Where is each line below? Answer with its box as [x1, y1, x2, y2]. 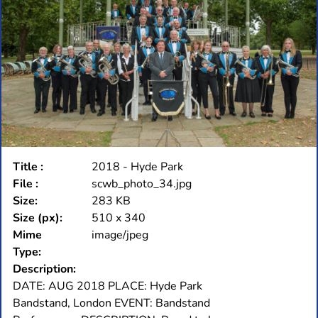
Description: [13, 261, 76, 277]
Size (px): [13, 209, 62, 226]
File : [13, 175, 38, 192]
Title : [13, 158, 43, 175]
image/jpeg [92, 226, 148, 243]
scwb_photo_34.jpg [92, 175, 192, 192]
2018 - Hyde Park [92, 158, 183, 175]
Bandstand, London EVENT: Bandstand [13, 295, 210, 311]
